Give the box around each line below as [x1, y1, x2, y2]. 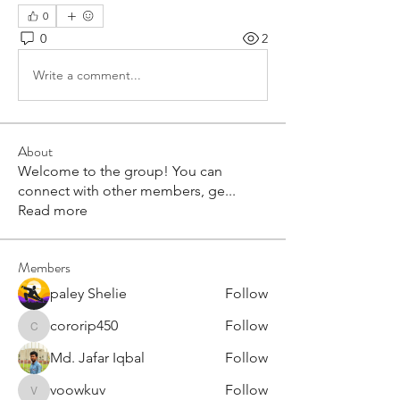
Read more [18, 202, 87, 219]
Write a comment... [33, 66, 141, 83]
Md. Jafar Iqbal [50, 349, 145, 366]
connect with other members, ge [18, 182, 225, 199]
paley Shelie [50, 285, 127, 302]
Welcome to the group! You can [18, 162, 222, 179]
